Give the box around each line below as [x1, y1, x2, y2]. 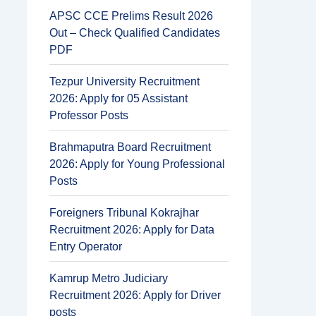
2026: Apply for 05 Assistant [49, 92, 188, 104]
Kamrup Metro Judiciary [49, 272, 168, 284]
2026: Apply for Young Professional [49, 158, 225, 170]
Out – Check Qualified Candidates [49, 27, 220, 39]
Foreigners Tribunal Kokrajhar [49, 207, 199, 219]
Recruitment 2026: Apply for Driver [49, 289, 221, 301]
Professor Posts [49, 109, 128, 121]
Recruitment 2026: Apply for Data [49, 224, 214, 236]
